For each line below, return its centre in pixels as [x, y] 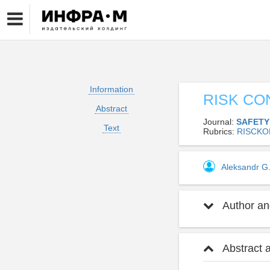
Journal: [220, 122]
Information [111, 89]
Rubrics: [220, 131]
